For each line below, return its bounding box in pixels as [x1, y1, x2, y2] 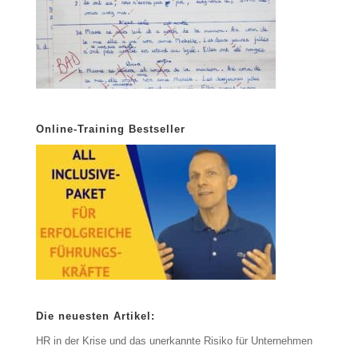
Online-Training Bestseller [35, 123, 185, 136]
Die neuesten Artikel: [35, 310, 155, 323]
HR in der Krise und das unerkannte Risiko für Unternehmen [35, 335, 312, 348]
